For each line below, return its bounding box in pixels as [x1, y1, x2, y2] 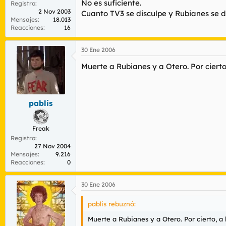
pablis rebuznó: [88, 200, 136, 208]
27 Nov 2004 [34, 142, 71, 150]
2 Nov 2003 [38, 7, 71, 15]
